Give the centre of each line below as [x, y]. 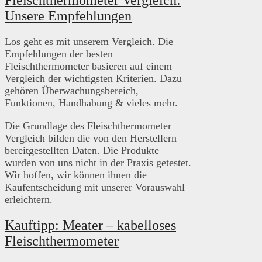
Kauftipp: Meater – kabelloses [90, 225]
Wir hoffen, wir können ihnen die [76, 175]
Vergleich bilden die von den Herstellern [91, 138]
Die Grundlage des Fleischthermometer [88, 126]
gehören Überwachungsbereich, [72, 91]
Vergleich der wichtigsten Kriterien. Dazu [93, 79]
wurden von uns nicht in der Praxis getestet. [98, 163]
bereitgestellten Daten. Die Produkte [82, 151]
